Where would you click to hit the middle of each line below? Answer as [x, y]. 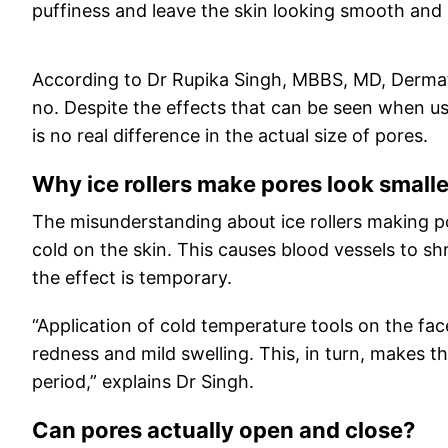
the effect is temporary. [132, 277]
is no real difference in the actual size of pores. [230, 135]
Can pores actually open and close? [223, 430]
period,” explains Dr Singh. [143, 381]
